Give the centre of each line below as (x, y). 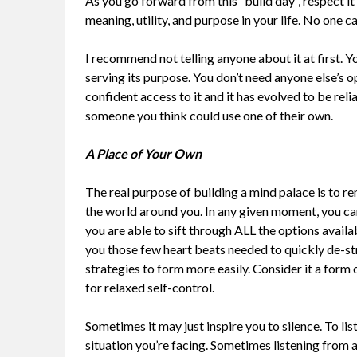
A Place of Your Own (143, 154)
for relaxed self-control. (150, 288)
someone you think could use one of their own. (209, 116)
